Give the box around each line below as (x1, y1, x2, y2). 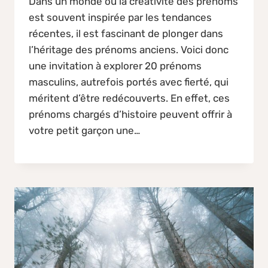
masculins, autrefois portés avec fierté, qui (29, 75, 229, 88)
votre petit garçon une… (29, 124, 140, 136)
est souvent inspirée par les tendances (29, 11, 212, 23)
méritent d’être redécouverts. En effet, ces (29, 92, 230, 104)
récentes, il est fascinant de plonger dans (29, 27, 223, 39)
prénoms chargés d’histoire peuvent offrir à (29, 108, 232, 120)
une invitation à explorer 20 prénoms (29, 59, 202, 72)
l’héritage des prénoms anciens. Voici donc (29, 43, 229, 56)
